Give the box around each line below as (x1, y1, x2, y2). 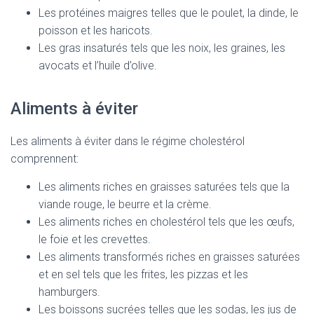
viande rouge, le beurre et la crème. (39, 198, 212, 211)
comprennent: (11, 152, 78, 165)
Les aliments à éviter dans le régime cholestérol (11, 135, 245, 148)
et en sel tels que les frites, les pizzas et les (39, 268, 248, 281)
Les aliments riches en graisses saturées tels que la (39, 180, 289, 193)
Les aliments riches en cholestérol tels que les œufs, (39, 215, 294, 228)
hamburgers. (39, 285, 100, 299)
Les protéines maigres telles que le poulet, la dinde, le (39, 6, 299, 20)
